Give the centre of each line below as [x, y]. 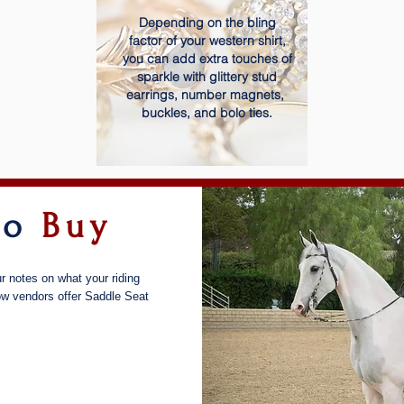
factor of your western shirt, [207, 41]
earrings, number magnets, [207, 95]
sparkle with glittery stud [207, 77]
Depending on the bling [207, 23]
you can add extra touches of [207, 59]
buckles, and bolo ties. [207, 113]
